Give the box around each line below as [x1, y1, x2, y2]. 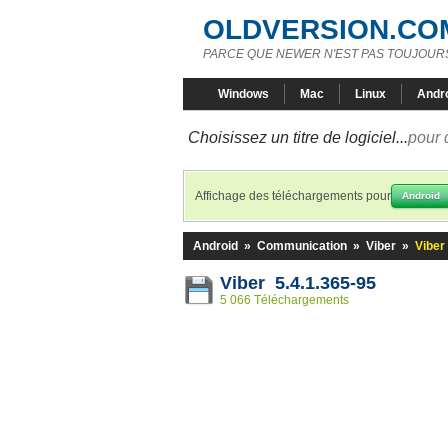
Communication [257, 239, 347, 253]
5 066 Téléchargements [220, 293, 349, 307]
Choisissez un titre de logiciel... [188, 129, 408, 146]
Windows [218, 87, 269, 101]
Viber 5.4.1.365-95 [220, 273, 376, 293]
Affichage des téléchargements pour [195, 189, 391, 203]
